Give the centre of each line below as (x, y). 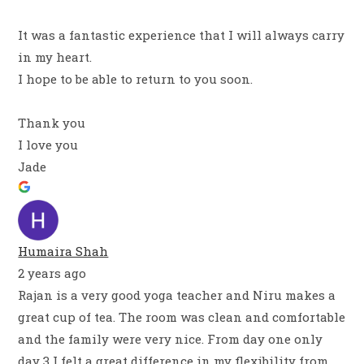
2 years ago (52, 273)
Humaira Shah (63, 251)
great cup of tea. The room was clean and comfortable (182, 317)
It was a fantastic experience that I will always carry (182, 35)
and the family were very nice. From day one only (171, 339)
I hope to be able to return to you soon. (136, 79)
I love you (48, 145)
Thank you (52, 123)
